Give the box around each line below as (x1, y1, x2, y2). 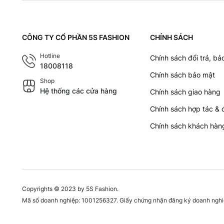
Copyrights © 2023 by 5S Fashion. (22, 184, 118, 192)
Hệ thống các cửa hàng (40, 86, 117, 95)
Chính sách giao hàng (150, 87, 220, 96)
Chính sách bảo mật (150, 70, 215, 79)
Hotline (40, 51, 60, 59)
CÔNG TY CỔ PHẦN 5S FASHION (22, 32, 129, 41)
